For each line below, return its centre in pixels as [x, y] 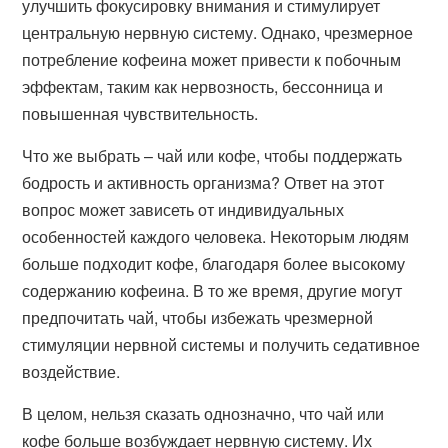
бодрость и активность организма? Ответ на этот [203, 182]
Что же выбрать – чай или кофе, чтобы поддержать [212, 155]
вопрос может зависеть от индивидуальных [183, 209]
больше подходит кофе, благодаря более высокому [214, 263]
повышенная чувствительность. [140, 113]
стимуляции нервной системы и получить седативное [221, 344]
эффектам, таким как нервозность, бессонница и [203, 86]
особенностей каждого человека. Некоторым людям [216, 236]
